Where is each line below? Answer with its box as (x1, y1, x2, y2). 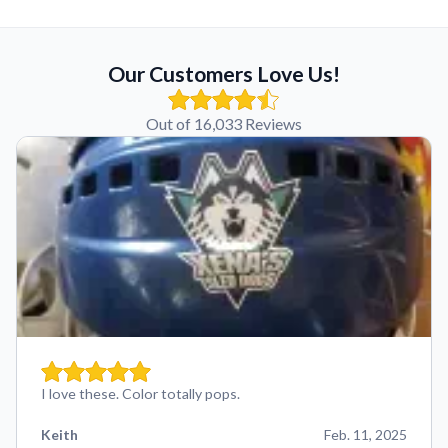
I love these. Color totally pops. (41, 385, 240, 402)
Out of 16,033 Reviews (146, 114, 302, 133)
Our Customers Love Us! (108, 61, 340, 87)
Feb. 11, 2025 (324, 426, 407, 443)
